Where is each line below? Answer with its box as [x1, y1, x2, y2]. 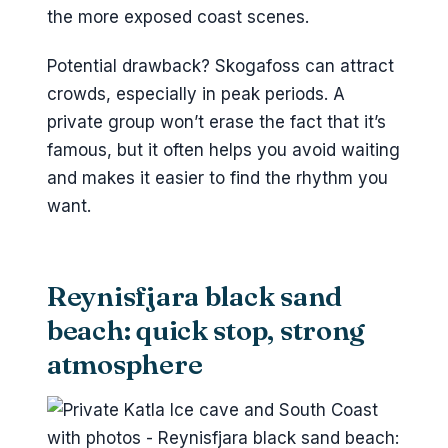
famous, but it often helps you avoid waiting [47, 139, 400, 160]
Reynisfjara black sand [47, 279, 343, 314]
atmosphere [47, 347, 203, 382]
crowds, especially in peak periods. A [47, 83, 345, 104]
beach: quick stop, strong [47, 313, 366, 348]
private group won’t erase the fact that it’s [47, 111, 386, 132]
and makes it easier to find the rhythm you [47, 167, 388, 188]
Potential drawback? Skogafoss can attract [47, 55, 394, 76]
